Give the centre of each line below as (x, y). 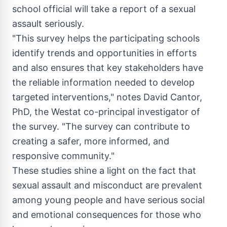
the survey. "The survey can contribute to (101, 126)
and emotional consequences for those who (107, 215)
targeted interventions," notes (78, 97)
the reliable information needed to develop (103, 82)
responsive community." (63, 156)
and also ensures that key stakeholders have (108, 68)
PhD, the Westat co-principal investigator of (106, 112)
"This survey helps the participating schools (106, 38)
